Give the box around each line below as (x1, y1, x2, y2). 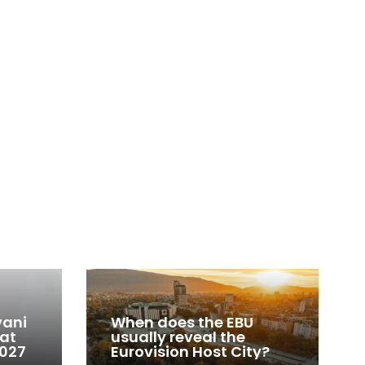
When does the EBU (111, 312, 253, 333)
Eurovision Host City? (111, 341, 270, 363)
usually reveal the (111, 327, 245, 348)
